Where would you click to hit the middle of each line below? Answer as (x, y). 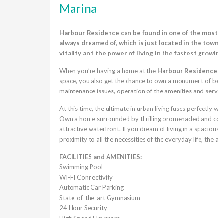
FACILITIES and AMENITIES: (100, 156)
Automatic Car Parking (91, 187)
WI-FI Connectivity (86, 177)
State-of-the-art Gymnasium (100, 197)
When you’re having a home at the (108, 70)
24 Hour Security (83, 208)
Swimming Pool (81, 167)
